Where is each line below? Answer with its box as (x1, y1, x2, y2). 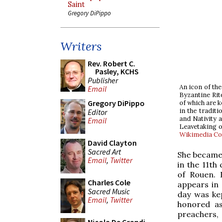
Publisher (88, 75, 118, 85)
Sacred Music (88, 186, 130, 196)
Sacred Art (88, 146, 121, 157)
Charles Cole (88, 177, 130, 187)
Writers (60, 39, 102, 54)
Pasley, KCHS (95, 66, 139, 76)
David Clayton (88, 138, 137, 148)
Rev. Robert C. (88, 58, 135, 68)
